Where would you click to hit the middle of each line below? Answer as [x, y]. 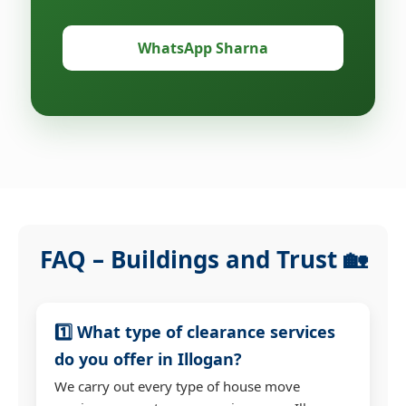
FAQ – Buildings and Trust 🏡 [203, 259]
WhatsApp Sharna [203, 48]
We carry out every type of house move [177, 386]
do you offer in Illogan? [148, 358]
